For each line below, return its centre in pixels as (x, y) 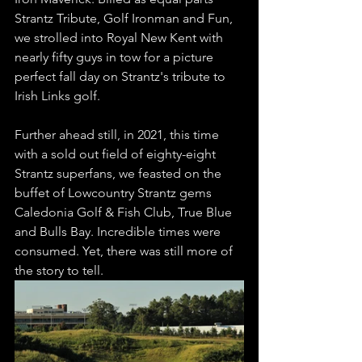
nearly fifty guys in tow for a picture (116, 57)
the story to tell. (61, 271)
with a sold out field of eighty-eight (117, 154)
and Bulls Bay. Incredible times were (119, 232)
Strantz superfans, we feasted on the (120, 174)
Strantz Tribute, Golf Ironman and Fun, (125, 19)
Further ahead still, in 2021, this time (118, 135)
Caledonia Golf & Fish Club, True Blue (125, 213)
